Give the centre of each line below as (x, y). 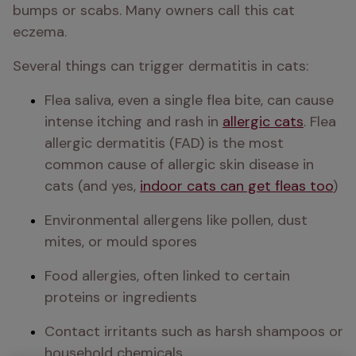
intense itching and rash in (133, 122)
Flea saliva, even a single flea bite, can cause (189, 100)
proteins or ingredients (121, 297)
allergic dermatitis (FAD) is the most (164, 143)
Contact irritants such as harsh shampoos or (194, 331)
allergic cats (263, 122)
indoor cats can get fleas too (236, 186)
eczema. (40, 32)
